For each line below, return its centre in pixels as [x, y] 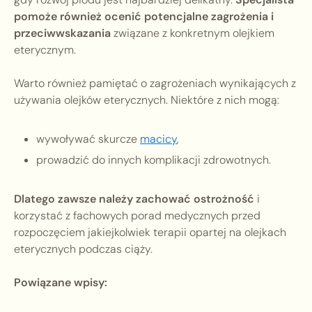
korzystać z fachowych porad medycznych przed [137, 216]
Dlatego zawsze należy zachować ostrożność [134, 199]
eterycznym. [45, 50]
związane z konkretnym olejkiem [193, 33]
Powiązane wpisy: [61, 283]
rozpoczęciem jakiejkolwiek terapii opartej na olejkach [150, 233]
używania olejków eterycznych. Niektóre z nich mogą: [147, 100]
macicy [158, 139]
